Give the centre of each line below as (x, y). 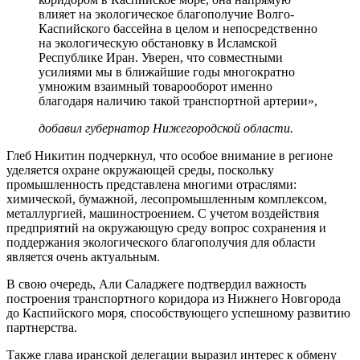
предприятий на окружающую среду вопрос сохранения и (166, 227)
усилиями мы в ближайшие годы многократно (167, 72)
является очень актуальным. (83, 256)
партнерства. (42, 327)
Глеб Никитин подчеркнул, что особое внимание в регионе (170, 155)
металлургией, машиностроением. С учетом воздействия (163, 213)
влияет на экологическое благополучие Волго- (166, 14)
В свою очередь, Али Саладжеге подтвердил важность (156, 284)
